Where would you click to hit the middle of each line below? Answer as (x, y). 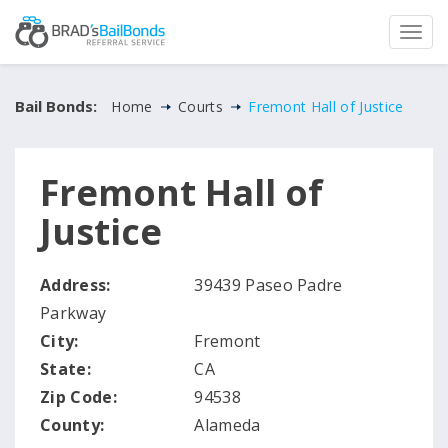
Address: (75, 285)
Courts (200, 106)
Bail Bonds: (56, 106)
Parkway (73, 313)
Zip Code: (78, 397)
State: (65, 369)
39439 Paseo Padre (266, 285)
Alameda (225, 425)
